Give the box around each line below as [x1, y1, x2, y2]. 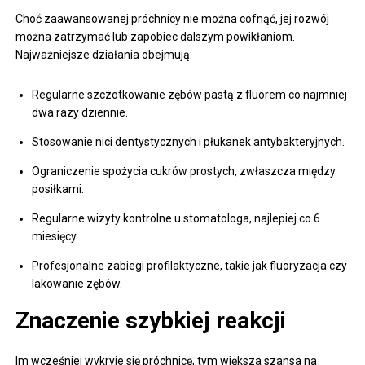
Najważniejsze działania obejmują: [15, 47, 193, 61]
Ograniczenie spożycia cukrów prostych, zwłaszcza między [32, 164, 336, 178]
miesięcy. [32, 229, 79, 243]
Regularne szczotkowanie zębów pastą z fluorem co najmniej [32, 87, 348, 101]
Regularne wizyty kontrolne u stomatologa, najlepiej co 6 [32, 211, 321, 225]
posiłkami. [32, 182, 85, 196]
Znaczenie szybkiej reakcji [15, 306, 287, 334]
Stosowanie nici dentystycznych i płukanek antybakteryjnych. [32, 134, 345, 148]
